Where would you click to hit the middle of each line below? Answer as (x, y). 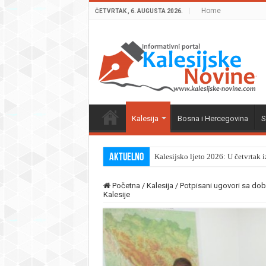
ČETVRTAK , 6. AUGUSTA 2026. (139, 11)
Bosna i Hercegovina (213, 118)
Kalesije (116, 194)
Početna (125, 186)
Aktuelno (126, 158)
